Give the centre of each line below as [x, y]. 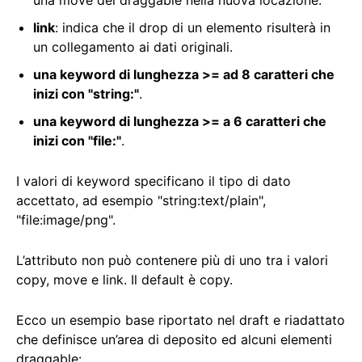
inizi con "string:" [86, 94]
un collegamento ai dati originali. [133, 47]
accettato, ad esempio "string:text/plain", [141, 201]
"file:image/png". [66, 220]
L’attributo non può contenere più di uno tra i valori [172, 261]
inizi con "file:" [77, 141]
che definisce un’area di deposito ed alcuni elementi [174, 340]
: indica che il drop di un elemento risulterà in [193, 28]
